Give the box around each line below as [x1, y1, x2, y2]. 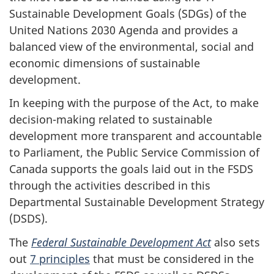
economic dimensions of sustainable [9, 55, 200, 70]
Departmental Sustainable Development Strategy [9, 194, 264, 209]
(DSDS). [9, 211, 48, 226]
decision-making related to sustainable [9, 112, 212, 127]
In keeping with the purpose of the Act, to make [9, 95, 259, 110]
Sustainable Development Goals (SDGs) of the [9, 6, 246, 21]
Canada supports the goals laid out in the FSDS [9, 161, 253, 176]
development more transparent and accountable [9, 128, 262, 143]
